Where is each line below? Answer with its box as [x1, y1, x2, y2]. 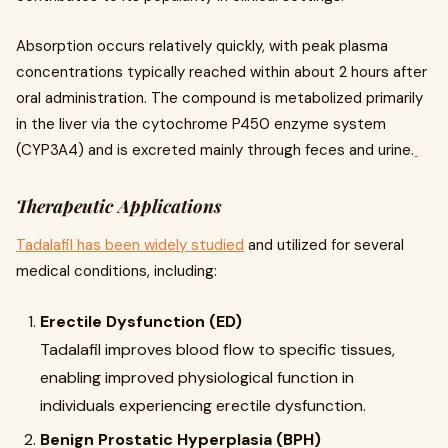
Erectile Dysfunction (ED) [40, 311, 242, 333]
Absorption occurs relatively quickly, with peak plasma [16, 36, 388, 57]
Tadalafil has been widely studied [16, 235, 244, 256]
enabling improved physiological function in [40, 367, 354, 389]
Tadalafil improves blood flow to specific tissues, [40, 339, 395, 361]
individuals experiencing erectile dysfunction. [40, 395, 366, 417]
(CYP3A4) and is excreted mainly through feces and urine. [16, 140, 414, 161]
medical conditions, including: [16, 261, 217, 282]
